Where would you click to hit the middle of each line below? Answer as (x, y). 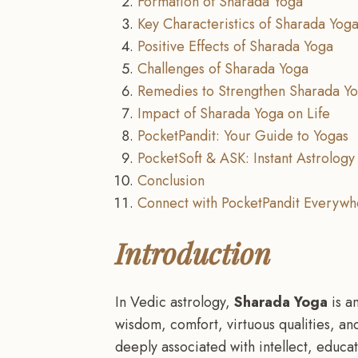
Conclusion (171, 180)
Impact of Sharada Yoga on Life (234, 113)
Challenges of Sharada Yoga (223, 68)
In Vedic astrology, (175, 302)
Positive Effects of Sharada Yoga (235, 46)
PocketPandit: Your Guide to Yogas (243, 135)
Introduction (193, 252)
